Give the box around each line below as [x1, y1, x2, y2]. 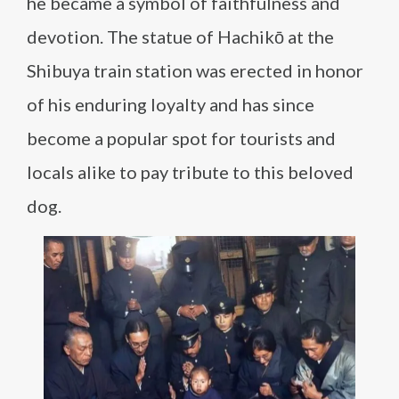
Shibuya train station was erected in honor [27, 60, 363, 81]
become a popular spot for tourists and [27, 127, 336, 149]
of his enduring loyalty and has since [27, 94, 314, 115]
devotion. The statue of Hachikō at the [27, 26, 334, 47]
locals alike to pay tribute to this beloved [27, 161, 354, 183]
